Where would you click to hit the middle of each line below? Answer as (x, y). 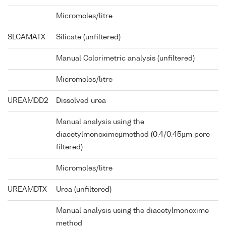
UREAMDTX (27, 190)
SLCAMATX (26, 38)
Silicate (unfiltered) (88, 38)
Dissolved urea (81, 101)
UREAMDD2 (28, 101)
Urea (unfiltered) (84, 190)
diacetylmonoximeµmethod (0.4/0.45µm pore (133, 135)
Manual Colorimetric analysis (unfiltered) (125, 59)
